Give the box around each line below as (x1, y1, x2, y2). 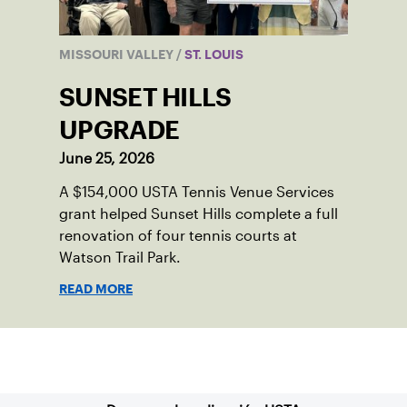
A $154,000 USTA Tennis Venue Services (59, 184, 334, 201)
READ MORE (59, 284, 133, 294)
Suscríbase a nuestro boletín (105, 352, 302, 369)
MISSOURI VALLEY (59, 50, 176, 60)
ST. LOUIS (182, 50, 243, 60)
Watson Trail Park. (59, 250, 181, 266)
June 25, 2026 (59, 151, 154, 167)
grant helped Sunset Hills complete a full (59, 206, 338, 223)
